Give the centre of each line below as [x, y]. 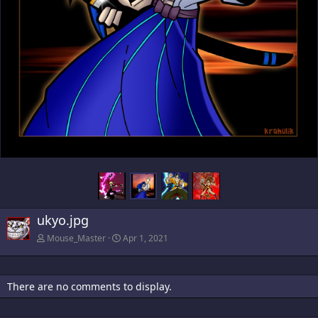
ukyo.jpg [63, 220]
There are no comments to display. [89, 286]
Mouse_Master [76, 238]
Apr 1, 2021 [146, 238]
